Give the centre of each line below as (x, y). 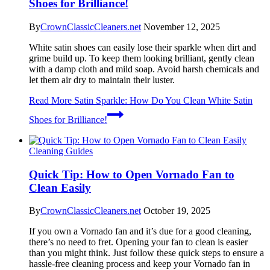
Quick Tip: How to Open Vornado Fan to (132, 174)
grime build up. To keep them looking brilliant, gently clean (142, 58)
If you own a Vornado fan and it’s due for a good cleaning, (140, 231)
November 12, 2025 (182, 27)
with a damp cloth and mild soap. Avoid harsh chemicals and (144, 69)
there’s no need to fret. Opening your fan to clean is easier (138, 242)
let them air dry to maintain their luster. (102, 80)
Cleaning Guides (61, 151)
